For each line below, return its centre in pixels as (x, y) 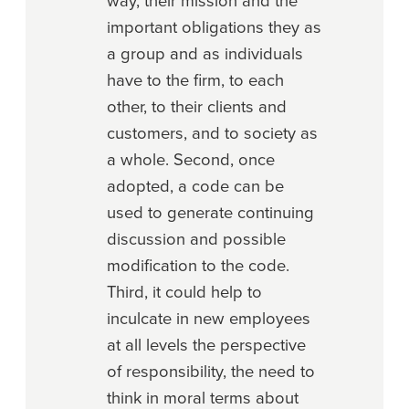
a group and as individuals (205, 53)
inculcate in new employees (209, 318)
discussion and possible (196, 239)
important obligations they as (214, 27)
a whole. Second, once (191, 159)
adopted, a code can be (195, 186)
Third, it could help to (184, 292)
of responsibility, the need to (211, 371)
